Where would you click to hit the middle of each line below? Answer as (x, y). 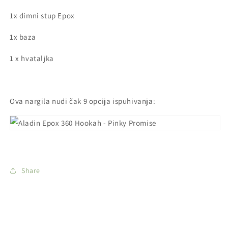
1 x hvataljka (32, 58)
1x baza (23, 37)
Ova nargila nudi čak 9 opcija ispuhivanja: (83, 101)
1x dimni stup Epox (42, 15)
